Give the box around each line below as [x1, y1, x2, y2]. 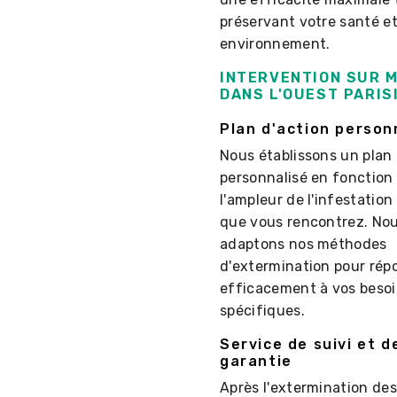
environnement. [220, 35, 331, 53]
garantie [220, 353, 292, 370]
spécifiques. [220, 302, 305, 320]
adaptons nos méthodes [220, 236, 387, 253]
